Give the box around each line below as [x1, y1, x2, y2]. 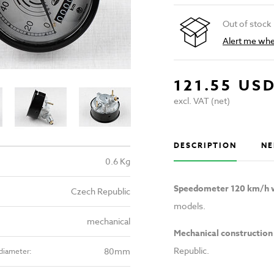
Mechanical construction [173, 227, 273, 240]
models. [173, 200, 206, 212]
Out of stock [222, 18, 271, 30]
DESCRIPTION [173, 140, 237, 151]
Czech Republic [71, 185, 130, 197]
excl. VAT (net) [173, 95, 230, 107]
